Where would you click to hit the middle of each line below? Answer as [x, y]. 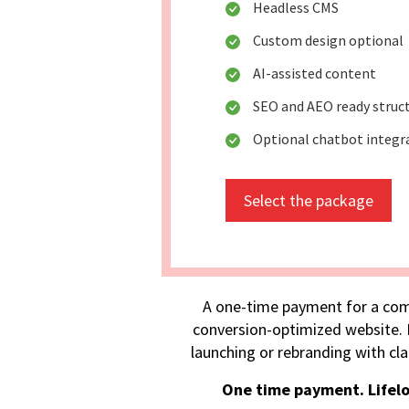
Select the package [309, 201]
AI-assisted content [315, 73]
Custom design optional [328, 41]
